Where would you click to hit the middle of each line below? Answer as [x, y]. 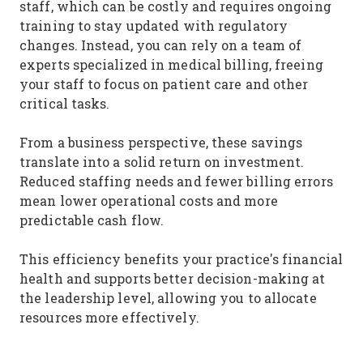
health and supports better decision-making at [173, 278]
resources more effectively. [109, 317]
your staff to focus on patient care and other [164, 84]
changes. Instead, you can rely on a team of [161, 45]
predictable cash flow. [94, 220]
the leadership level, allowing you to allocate [168, 298]
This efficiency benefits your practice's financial [181, 259]
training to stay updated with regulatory [154, 26]
